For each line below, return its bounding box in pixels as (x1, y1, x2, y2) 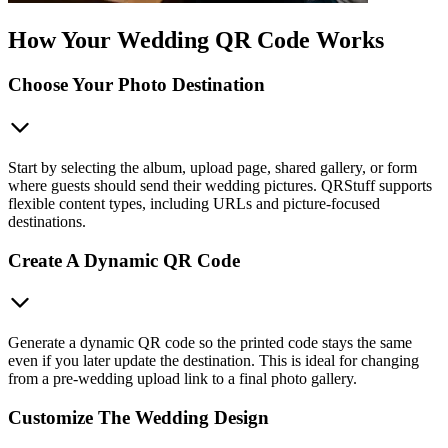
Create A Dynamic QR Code (8, 249, 240, 271)
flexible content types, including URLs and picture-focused (8, 194, 380, 212)
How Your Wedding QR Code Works (8, 27, 384, 54)
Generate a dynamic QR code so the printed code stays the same (8, 334, 412, 352)
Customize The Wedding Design (8, 406, 269, 428)
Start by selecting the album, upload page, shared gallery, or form (8, 158, 417, 176)
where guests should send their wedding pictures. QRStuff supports (8, 176, 432, 194)
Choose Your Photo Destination (8, 74, 265, 96)
